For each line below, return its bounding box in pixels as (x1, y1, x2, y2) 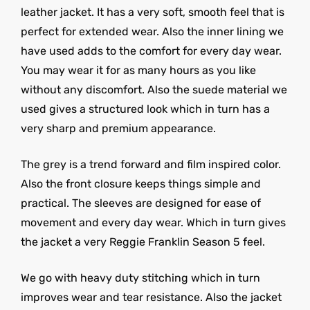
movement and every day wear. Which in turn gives (21, 215, 286, 229)
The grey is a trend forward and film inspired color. (21, 157, 281, 171)
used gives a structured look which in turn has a (21, 102, 270, 116)
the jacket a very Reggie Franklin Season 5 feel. (21, 235, 265, 248)
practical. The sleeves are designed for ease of (21, 196, 261, 210)
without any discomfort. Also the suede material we (21, 82, 287, 96)
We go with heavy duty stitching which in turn (21, 271, 260, 284)
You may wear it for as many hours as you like (21, 63, 256, 77)
